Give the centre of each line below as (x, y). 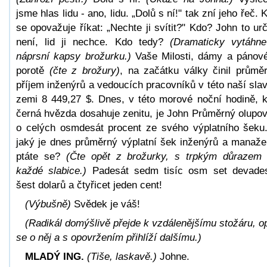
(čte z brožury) (84, 70)
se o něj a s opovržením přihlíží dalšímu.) (109, 237)
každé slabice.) (52, 170)
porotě (33, 70)
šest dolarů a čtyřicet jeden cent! (89, 185)
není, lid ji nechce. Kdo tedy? (93, 42)
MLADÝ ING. (55, 256)
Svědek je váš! (105, 204)
